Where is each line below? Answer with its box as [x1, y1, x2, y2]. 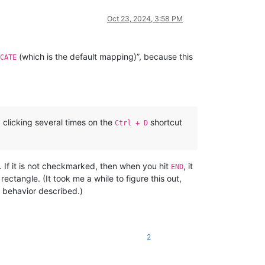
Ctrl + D [115, 118, 148, 127]
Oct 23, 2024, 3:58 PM [107, 14, 183, 23]
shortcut [148, 117, 182, 127]
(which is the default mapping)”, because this [17, 51, 193, 62]
